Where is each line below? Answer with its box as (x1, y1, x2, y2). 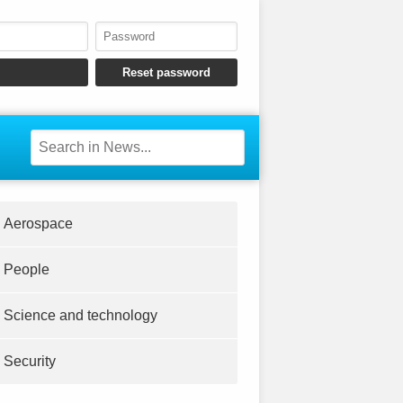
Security (4, 354, 56, 370)
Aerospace (4, 216, 73, 232)
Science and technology (4, 308, 157, 324)
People (4, 262, 49, 278)
